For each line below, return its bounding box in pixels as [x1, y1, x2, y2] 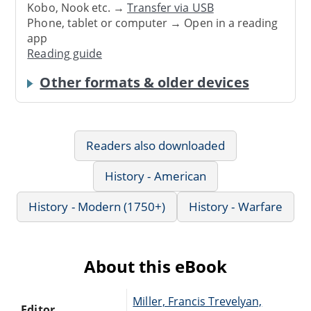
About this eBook [84, 254, 227, 278]
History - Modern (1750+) [28, 198, 166, 215]
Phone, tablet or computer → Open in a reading [27, 15, 278, 31]
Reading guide [27, 45, 102, 61]
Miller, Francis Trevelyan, [133, 293, 262, 309]
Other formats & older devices [40, 72, 249, 92]
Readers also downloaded [85, 137, 226, 153]
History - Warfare [189, 198, 283, 215]
